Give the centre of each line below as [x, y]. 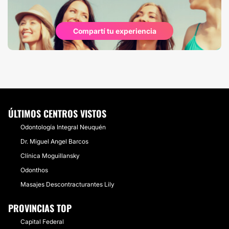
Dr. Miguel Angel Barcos [54, 141]
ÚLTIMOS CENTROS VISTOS [57, 113]
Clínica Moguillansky [50, 156]
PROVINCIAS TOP [40, 208]
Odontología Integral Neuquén [63, 127]
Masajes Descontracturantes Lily [67, 184]
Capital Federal [42, 222]
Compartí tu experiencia [114, 31]
